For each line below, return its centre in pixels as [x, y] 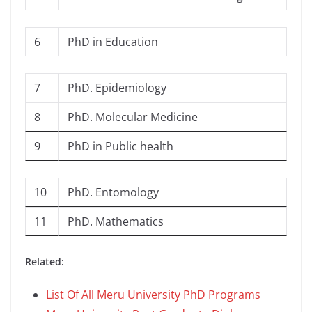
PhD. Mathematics [116, 222]
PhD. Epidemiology [117, 88]
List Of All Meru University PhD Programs [153, 295]
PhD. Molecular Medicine [133, 117]
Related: [45, 262]
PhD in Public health [120, 147]
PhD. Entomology [113, 193]
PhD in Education [113, 42]
